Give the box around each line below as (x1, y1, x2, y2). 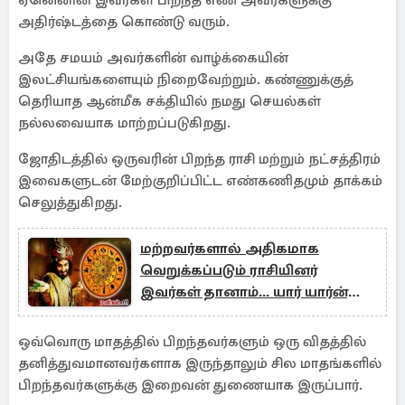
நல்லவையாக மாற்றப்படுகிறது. (18, 114, 231, 132)
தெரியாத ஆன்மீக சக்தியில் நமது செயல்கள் (18, 92, 321, 110)
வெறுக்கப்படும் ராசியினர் (140, 261, 317, 279)
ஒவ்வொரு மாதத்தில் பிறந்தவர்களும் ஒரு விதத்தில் (18, 333, 366, 351)
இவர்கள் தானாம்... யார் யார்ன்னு (140, 283, 368, 301)
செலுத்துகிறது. (18, 193, 122, 212)
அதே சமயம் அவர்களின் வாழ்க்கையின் (18, 49, 288, 67)
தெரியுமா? (140, 305, 212, 323)
